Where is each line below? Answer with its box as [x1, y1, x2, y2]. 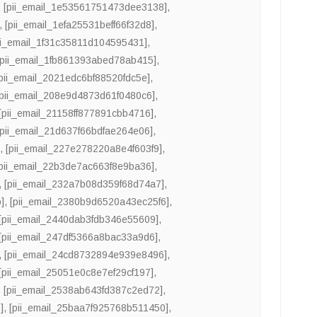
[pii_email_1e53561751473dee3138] [4, 1, 168, 13]
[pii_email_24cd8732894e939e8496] [4, 249, 168, 261]
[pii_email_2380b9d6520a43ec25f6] [10, 196, 170, 208]
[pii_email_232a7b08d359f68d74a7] [4, 178, 165, 190]
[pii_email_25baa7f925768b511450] [9, 302, 169, 314]
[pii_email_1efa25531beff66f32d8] [5, 19, 155, 31]
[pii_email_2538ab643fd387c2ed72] [4, 284, 163, 296]
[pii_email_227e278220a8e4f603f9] [6, 143, 163, 155]
